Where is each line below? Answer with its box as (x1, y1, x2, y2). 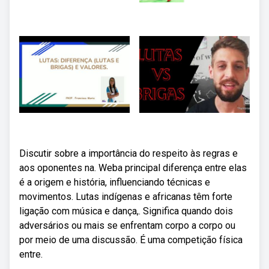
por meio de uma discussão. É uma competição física (19, 234, 243, 246)
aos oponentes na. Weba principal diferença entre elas (19, 162, 247, 174)
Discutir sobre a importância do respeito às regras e (19, 148, 238, 159)
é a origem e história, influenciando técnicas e (19, 177, 210, 188)
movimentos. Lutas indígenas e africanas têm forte (19, 191, 232, 202)
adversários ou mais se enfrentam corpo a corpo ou (19, 220, 235, 231)
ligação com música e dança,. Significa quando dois (19, 205, 233, 217)
